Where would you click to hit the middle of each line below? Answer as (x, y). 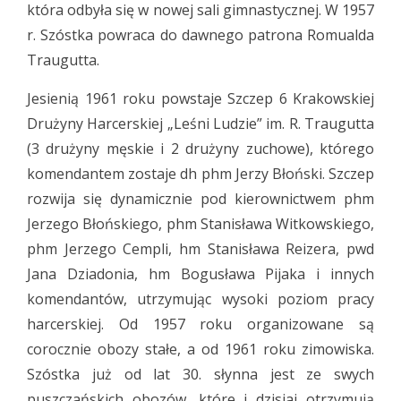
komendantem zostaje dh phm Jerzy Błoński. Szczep (200, 174)
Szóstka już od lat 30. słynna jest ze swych (200, 374)
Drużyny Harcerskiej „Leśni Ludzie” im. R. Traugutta (200, 124)
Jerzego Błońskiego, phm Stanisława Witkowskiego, (200, 224)
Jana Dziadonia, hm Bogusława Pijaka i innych (200, 274)
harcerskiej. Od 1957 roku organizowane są (200, 324)
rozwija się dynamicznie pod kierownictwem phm (200, 199)
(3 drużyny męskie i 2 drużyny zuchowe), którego (200, 149)
